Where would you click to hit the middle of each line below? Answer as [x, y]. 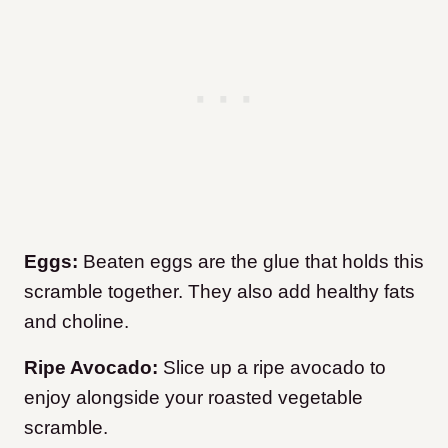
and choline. [79, 322]
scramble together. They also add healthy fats [219, 292]
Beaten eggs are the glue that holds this [251, 262]
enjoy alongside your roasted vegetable [193, 398]
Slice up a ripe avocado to [274, 368]
